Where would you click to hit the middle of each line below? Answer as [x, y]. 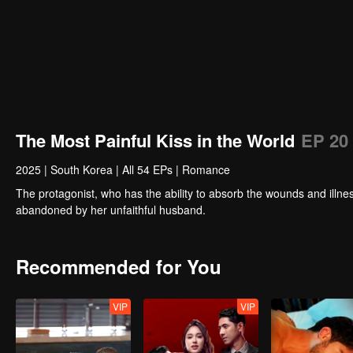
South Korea [82, 169]
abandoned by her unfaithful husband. [111, 210]
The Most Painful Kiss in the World [155, 140]
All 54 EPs [147, 169]
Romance [206, 169]
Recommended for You [119, 266]
